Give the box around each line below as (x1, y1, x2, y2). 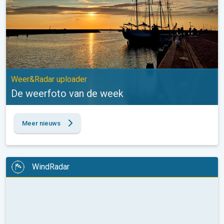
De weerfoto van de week (11, 87, 123, 99)
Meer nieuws (22, 119, 60, 127)
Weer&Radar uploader (11, 74, 87, 84)
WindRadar (32, 162, 69, 172)
